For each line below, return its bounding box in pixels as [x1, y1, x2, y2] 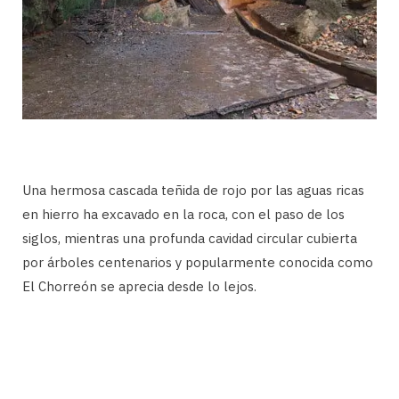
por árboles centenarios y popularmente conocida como [22, 254, 373, 272]
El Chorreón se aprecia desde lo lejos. [22, 278, 256, 296]
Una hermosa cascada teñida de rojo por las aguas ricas [22, 182, 364, 199]
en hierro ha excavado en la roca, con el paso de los [22, 206, 345, 224]
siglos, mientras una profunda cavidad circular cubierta [22, 230, 357, 248]
